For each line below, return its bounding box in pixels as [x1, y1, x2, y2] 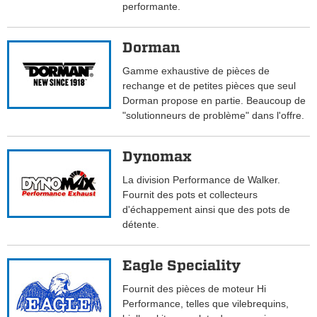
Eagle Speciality [122, 257, 241, 275]
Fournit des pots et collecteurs [122, 189, 258, 201]
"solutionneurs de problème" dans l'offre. [122, 110, 305, 122]
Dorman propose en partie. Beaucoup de [122, 95, 306, 107]
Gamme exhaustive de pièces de [122, 65, 270, 77]
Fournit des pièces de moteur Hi [122, 283, 267, 295]
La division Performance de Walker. [122, 174, 281, 186]
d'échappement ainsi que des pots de [122, 204, 291, 216]
